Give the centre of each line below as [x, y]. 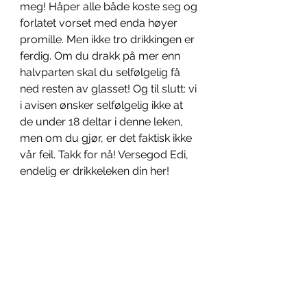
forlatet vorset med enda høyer [100, 23]
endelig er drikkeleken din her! [95, 171]
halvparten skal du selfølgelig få [101, 72]
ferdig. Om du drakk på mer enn [101, 56]
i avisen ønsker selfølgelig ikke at [103, 105]
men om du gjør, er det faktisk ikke [107, 138]
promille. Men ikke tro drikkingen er [109, 39]
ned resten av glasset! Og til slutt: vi [110, 89]
